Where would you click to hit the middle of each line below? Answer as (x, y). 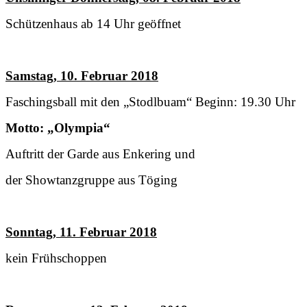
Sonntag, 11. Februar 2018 (81, 232)
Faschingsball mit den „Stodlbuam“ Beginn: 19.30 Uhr (150, 101)
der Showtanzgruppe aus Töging (91, 180)
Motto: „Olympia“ (58, 127)
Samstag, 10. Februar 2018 (82, 75)
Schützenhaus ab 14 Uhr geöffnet (93, 23)
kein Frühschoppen (56, 258)
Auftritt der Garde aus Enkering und (100, 153)
